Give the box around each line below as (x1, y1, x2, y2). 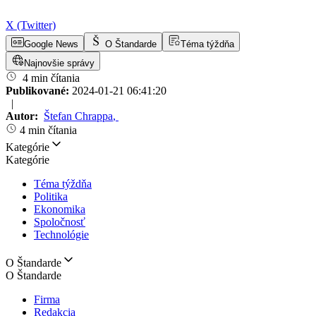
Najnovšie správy (24, 58, 95, 68)
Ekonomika (34, 203, 85, 215)
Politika (34, 190, 68, 202)
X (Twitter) (6, 19, 56, 31)
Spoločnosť (34, 216, 85, 228)
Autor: (6, 110, 41, 122)
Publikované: (6, 85, 72, 97)
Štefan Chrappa (44, 110, 113, 122)
